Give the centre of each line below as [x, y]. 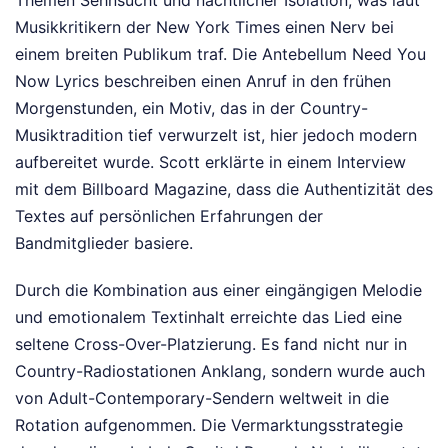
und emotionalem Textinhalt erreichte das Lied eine [208, 317]
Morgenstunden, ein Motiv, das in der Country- [191, 108]
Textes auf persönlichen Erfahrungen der [169, 216]
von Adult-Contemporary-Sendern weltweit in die [202, 398]
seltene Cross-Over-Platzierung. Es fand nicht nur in [211, 344]
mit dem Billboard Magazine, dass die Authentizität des [224, 189]
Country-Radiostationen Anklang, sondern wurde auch [220, 371]
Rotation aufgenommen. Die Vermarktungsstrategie [209, 425]
